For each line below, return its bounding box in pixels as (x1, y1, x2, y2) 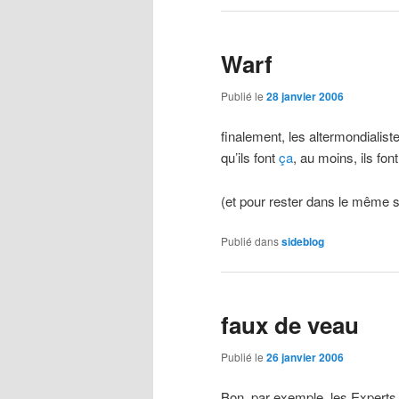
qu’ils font (221, 148, 279, 167)
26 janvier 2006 (266, 348, 344, 365)
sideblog (281, 233, 324, 250)
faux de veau (221, 307, 359, 341)
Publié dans (221, 233, 279, 249)
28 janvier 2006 (266, 88, 344, 104)
